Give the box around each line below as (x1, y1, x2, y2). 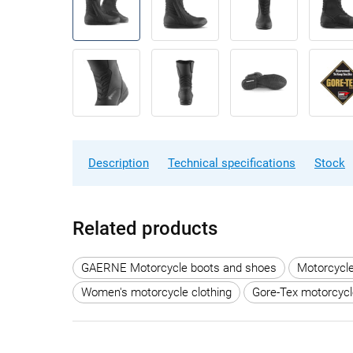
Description (88, 156, 149, 171)
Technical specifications (168, 156, 295, 171)
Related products (72, 217, 217, 240)
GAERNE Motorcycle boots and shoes (81, 260, 277, 275)
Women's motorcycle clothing (81, 284, 232, 299)
